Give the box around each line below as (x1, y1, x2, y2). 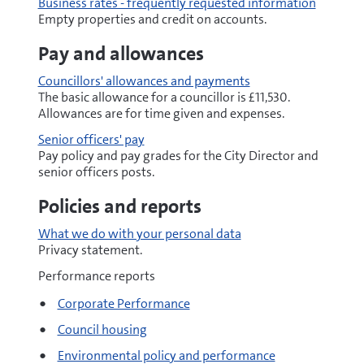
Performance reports (37, 267, 155, 284)
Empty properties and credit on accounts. (37, 11, 266, 28)
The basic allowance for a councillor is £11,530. (37, 89, 290, 106)
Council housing (57, 321, 147, 338)
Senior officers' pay (37, 131, 145, 148)
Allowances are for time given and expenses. (37, 105, 284, 122)
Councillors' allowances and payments (37, 72, 250, 89)
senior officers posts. (37, 163, 154, 180)
